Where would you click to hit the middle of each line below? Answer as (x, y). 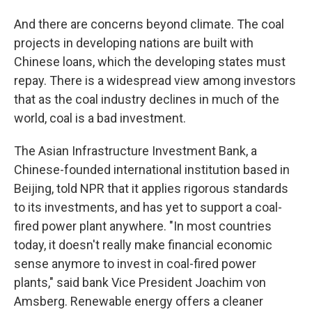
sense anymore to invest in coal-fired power (135, 264)
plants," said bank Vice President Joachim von (140, 282)
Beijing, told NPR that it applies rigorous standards (151, 188)
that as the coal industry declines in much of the (147, 99)
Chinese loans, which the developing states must (150, 62)
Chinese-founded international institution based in (152, 170)
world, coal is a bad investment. (100, 118)
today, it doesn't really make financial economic (143, 245)
